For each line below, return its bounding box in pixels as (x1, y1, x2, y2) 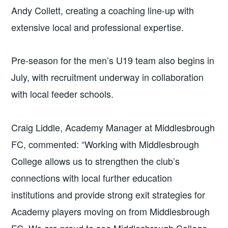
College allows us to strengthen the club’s (11, 154, 180, 167)
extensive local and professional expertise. (11, 20, 184, 34)
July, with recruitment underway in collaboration (11, 70, 204, 84)
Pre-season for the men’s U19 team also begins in (11, 53, 215, 67)
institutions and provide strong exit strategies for (11, 187, 206, 201)
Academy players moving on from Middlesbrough (11, 204, 210, 218)
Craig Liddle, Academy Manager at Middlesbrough (11, 120, 215, 134)
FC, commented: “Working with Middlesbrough (11, 137, 199, 151)
